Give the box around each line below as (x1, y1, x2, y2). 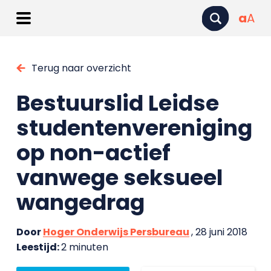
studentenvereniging (16, 113, 252, 143)
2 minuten (60, 240, 108, 254)
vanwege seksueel (16, 162, 223, 193)
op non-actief (16, 137, 171, 168)
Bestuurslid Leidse (16, 88, 219, 119)
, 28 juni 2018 (191, 225, 247, 239)
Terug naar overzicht (31, 61, 131, 75)
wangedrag (16, 187, 145, 218)
